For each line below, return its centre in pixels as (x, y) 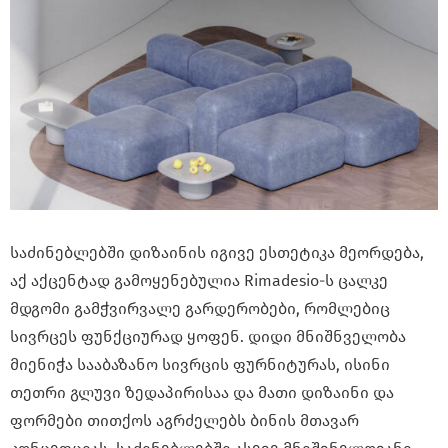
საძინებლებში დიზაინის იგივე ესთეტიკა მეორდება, (217, 252)
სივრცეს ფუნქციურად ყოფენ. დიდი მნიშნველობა (208, 336)
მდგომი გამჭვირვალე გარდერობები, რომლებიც (200, 308)
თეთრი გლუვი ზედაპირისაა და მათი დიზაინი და (202, 392)
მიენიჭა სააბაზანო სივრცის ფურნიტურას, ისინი (200, 364)
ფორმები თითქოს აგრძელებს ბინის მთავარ (184, 420)
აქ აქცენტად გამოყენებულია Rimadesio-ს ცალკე (199, 280)
